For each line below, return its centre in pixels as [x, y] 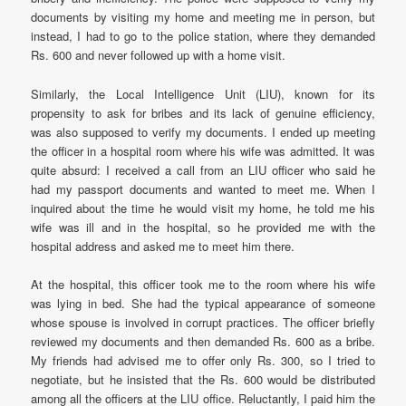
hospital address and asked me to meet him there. [163, 246]
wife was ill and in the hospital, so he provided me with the [203, 227]
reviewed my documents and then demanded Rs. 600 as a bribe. [203, 341]
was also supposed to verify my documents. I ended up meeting [203, 131]
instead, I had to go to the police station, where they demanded [203, 36]
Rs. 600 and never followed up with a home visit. [159, 55]
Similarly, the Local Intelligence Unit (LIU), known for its [203, 93]
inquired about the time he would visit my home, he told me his [203, 208]
